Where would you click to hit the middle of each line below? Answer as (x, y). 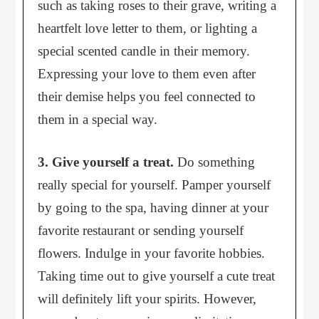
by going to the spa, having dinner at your (153, 208)
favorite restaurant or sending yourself (141, 230)
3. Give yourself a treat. (106, 162)
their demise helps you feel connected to (147, 96)
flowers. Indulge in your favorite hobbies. (152, 253)
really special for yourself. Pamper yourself (155, 185)
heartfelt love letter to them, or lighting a (148, 28)
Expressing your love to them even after (147, 73)
